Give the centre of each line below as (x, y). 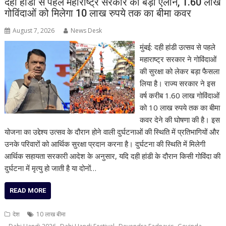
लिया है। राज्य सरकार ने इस (177, 83)
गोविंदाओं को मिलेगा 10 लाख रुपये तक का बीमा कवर (98, 13)
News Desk (87, 30)
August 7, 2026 (34, 30)
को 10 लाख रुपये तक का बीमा (180, 107)
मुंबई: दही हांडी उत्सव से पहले (177, 47)
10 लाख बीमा (51, 214)
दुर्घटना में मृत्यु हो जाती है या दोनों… (51, 168)
